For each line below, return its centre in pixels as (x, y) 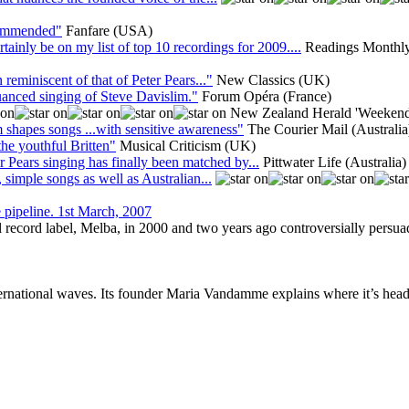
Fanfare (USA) (109, 30)
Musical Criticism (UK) (188, 145)
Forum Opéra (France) (267, 96)
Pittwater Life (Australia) (335, 162)
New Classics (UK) (273, 79)
